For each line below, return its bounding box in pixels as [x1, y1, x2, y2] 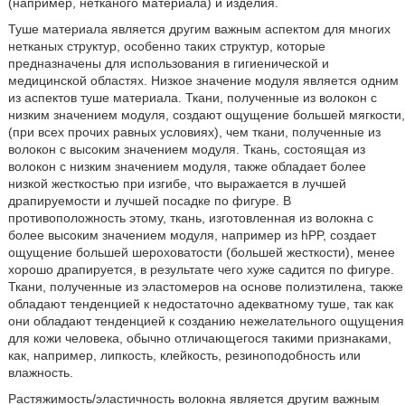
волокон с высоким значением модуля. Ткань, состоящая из [7, 142, 365, 157]
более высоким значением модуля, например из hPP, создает [7, 228, 376, 243]
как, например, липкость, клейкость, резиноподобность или [7, 348, 361, 363]
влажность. [7, 365, 73, 381]
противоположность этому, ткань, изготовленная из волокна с [7, 211, 373, 226]
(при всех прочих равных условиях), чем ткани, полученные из [7, 125, 381, 140]
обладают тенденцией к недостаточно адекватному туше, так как [7, 297, 393, 312]
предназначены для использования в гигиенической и [7, 56, 329, 71]
